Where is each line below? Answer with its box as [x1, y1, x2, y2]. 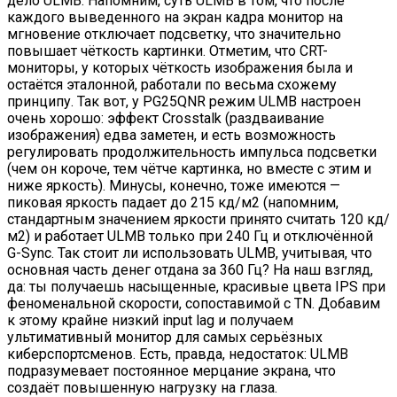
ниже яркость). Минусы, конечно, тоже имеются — [7, 176, 340, 194]
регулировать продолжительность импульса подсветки [7, 143, 377, 160]
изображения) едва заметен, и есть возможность [7, 126, 336, 144]
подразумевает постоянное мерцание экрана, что [7, 362, 336, 379]
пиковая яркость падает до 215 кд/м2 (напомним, [7, 193, 339, 211]
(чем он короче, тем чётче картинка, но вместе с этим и [7, 160, 371, 177]
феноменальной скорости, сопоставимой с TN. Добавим [7, 294, 380, 312]
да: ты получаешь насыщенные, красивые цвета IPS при [7, 277, 385, 295]
